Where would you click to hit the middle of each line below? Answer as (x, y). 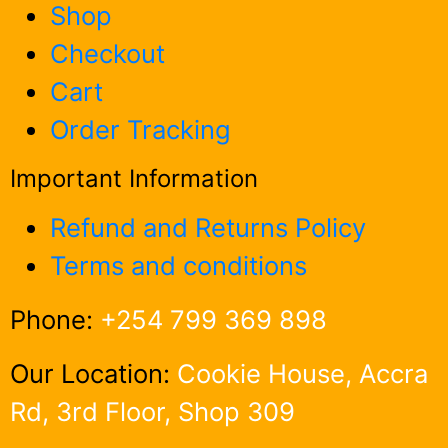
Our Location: (93, 373)
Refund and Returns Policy (208, 227)
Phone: (55, 319)
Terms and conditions (178, 265)
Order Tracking (140, 129)
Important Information (134, 178)
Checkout (107, 53)
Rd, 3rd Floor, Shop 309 (152, 411)
